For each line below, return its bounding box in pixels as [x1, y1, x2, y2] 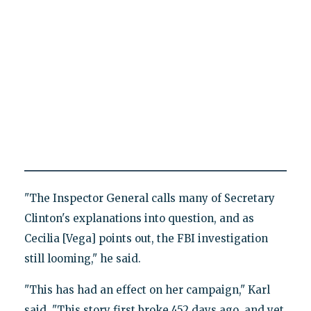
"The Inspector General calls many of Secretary [24, 192, 275, 205]
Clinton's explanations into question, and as [24, 212, 254, 226]
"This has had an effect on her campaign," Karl [24, 283, 270, 297]
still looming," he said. [24, 252, 141, 266]
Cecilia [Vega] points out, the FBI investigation [24, 232, 268, 246]
